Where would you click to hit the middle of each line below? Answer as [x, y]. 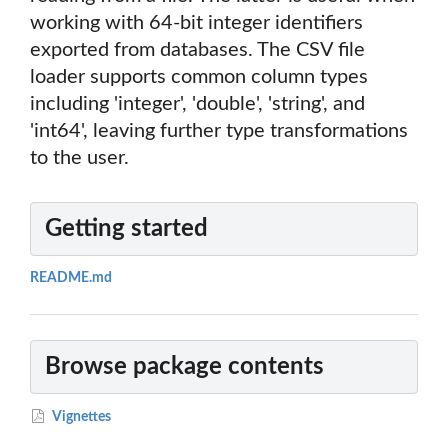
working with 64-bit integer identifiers [196, 23]
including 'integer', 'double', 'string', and [197, 104]
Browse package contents [184, 366]
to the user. [79, 158]
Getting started [126, 229]
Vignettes [81, 416]
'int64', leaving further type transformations [219, 131]
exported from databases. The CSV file [197, 50]
